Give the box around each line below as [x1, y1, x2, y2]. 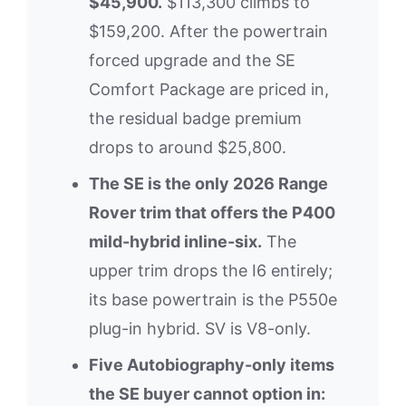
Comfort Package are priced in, [89, 79, 329, 99]
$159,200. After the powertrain [89, 21, 328, 41]
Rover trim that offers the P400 [89, 202, 335, 222]
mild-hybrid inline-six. [89, 231, 262, 251]
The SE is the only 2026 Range [89, 173, 328, 193]
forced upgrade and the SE [89, 50, 295, 70]
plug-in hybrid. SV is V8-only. [89, 318, 311, 338]
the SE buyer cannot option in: [89, 383, 325, 403]
